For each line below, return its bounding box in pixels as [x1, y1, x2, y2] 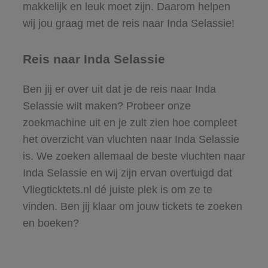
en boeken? [22, 217, 79, 229]
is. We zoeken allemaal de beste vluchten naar [22, 150, 245, 162]
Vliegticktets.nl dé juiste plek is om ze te [22, 183, 212, 196]
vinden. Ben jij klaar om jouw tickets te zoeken [22, 200, 242, 212]
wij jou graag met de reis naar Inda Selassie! [22, 17, 234, 29]
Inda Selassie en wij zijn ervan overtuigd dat [22, 166, 232, 179]
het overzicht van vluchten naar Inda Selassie [22, 133, 239, 145]
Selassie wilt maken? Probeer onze [22, 99, 191, 112]
